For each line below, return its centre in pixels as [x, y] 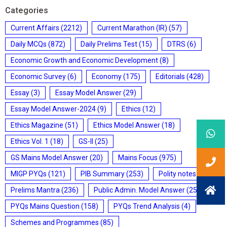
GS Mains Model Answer [49, 158]
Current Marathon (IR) [132, 28]
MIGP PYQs [29, 174]
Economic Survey [38, 77]
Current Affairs [35, 28]
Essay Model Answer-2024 [53, 109]
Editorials [170, 77]
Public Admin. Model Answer [139, 190]
